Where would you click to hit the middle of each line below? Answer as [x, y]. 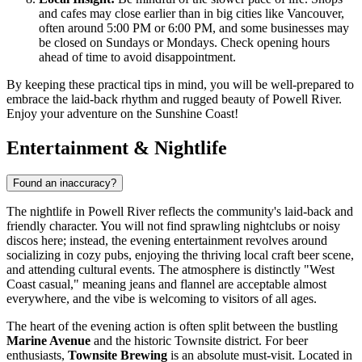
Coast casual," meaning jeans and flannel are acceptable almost [166, 284]
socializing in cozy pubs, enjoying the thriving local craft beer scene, [180, 255]
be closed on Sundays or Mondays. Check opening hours [184, 42]
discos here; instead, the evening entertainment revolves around [167, 241]
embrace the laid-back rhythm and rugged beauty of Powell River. [174, 99]
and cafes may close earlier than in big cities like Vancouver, [192, 13]
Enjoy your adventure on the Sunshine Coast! [122, 113]
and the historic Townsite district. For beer [199, 341]
